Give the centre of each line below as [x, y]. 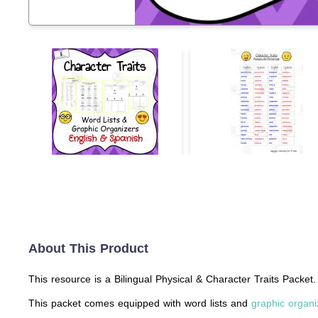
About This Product [88, 248]
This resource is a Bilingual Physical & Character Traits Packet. [172, 279]
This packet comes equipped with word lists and [140, 303]
